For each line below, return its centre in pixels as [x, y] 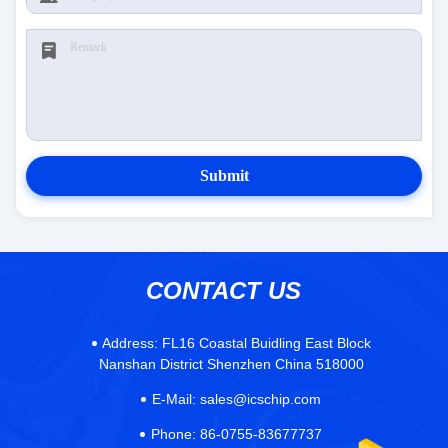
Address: [129, 343]
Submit [224, 175]
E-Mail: [174, 399]
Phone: [174, 434]
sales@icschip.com [259, 399]
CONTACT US [224, 290]
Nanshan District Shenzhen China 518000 [231, 364]
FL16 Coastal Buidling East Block [264, 343]
